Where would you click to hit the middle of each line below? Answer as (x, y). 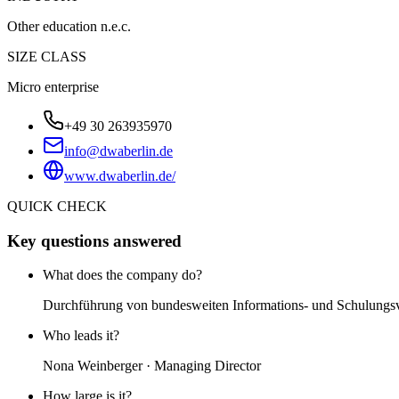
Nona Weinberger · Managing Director (152, 366)
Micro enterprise (53, 86)
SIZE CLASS (47, 56)
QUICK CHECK (57, 206)
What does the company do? (122, 275)
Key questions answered (94, 240)
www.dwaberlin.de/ (120, 175)
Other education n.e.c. (69, 26)
